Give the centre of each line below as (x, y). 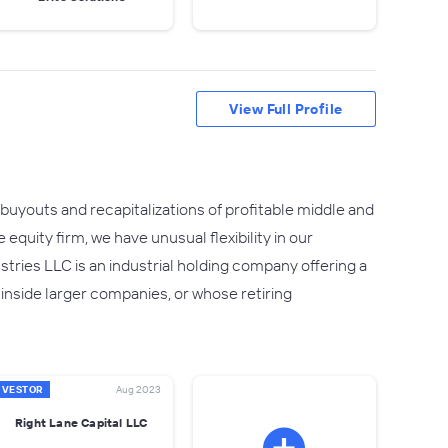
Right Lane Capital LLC (81, 422)
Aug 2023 (138, 389)
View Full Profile (286, 109)
